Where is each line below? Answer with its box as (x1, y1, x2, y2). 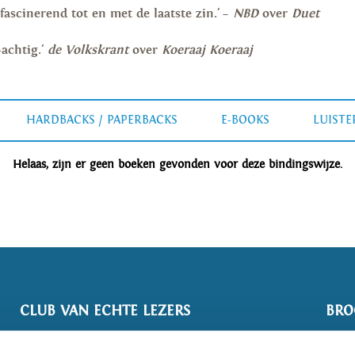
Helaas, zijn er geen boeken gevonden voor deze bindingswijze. (13, 157, 342, 171)
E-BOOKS (221, 112, 269, 128)
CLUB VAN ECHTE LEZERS (20, 301, 191, 319)
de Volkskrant (48, 42, 132, 58)
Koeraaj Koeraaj (162, 42, 253, 58)
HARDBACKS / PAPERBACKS (26, 112, 177, 128)
